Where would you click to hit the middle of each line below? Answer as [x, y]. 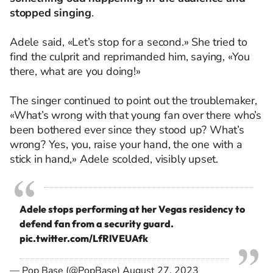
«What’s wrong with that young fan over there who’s [136, 115]
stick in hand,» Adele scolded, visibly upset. [114, 159]
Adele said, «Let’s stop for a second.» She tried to [129, 42]
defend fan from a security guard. [97, 224]
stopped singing [51, 13]
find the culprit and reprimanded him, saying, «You [130, 57]
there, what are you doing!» [75, 71]
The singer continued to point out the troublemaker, [133, 101]
